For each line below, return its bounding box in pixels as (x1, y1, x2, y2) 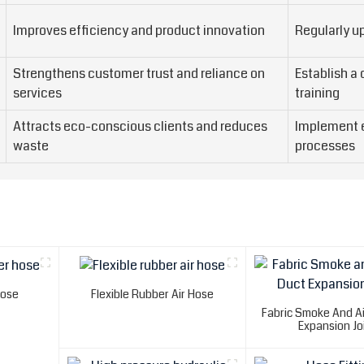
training (295, 84, 340, 103)
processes (295, 136, 355, 156)
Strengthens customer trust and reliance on (13, 64, 265, 84)
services (13, 84, 62, 103)
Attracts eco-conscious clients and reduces (13, 117, 267, 136)
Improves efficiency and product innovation (13, 21, 265, 41)
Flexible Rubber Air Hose (91, 285, 214, 302)
